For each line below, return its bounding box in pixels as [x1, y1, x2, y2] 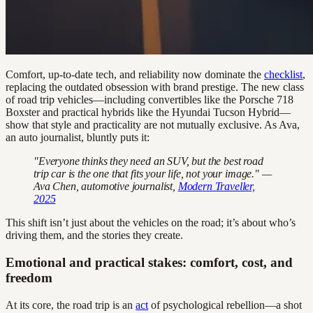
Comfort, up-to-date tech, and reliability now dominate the [6, 68, 264, 81]
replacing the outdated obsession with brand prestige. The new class [6, 81, 304, 94]
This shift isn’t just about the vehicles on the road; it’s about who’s [6, 217, 296, 229]
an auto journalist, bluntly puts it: [6, 131, 150, 144]
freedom [6, 270, 52, 286]
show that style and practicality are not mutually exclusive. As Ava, [6, 119, 300, 131]
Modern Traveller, [177, 180, 256, 193]
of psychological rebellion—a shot [148, 298, 302, 311]
